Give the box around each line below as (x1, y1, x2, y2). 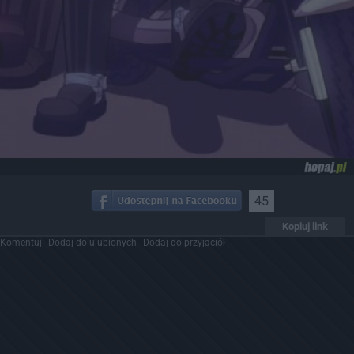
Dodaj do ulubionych (48, 237, 137, 249)
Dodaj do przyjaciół (143, 237, 225, 249)
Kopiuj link (281, 220, 328, 233)
